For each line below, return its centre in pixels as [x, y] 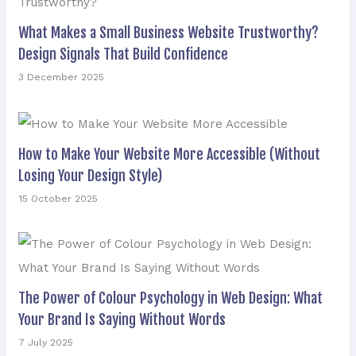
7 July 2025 [46, 342]
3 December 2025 [62, 77]
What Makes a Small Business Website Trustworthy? [169, 33]
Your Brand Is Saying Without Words [122, 319]
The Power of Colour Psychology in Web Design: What [171, 298]
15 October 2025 [58, 198]
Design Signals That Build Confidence [124, 54]
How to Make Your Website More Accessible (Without [170, 154]
